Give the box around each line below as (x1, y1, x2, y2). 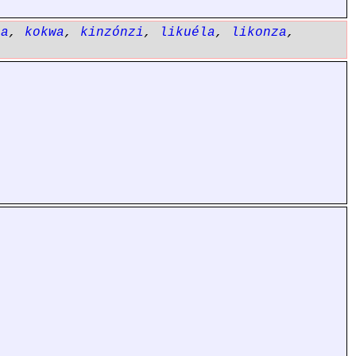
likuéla (160, 25, 215, 40)
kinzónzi (80, 25, 144, 40)
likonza (231, 25, 287, 40)
